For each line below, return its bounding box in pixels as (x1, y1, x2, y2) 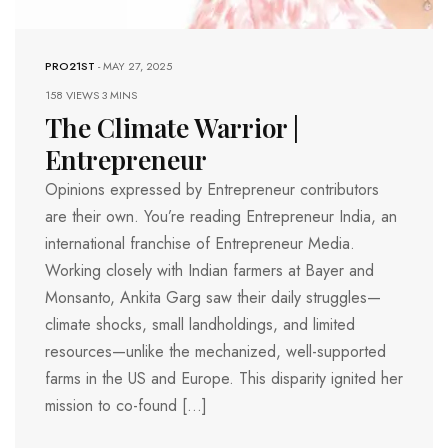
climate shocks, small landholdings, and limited (45, 312, 355, 336)
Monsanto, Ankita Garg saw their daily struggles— (45, 285, 381, 309)
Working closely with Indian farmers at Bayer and (45, 258, 374, 282)
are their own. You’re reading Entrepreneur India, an (45, 204, 397, 228)
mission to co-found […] (45, 393, 207, 417)
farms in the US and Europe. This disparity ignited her (45, 366, 403, 390)
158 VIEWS (45, 86, 102, 103)
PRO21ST (45, 57, 95, 74)
